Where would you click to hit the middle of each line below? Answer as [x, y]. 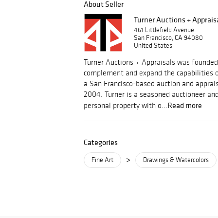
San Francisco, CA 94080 [168, 38]
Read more [185, 105]
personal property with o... [126, 105]
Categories [101, 142]
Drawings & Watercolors [176, 160]
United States [153, 45]
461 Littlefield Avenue [164, 30]
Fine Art [102, 160]
